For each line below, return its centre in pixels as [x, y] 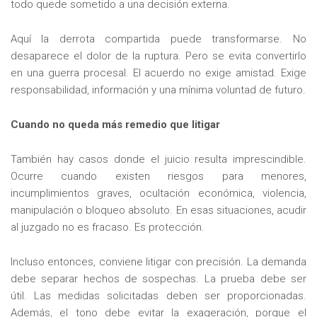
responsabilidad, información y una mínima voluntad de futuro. [158, 90]
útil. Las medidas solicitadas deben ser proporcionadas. [158, 295]
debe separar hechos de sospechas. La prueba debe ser [158, 278]
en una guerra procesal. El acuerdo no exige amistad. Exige [158, 73]
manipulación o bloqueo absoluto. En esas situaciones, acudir [158, 210]
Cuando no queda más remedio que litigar [116, 124]
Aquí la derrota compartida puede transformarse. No [158, 39]
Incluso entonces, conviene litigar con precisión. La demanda [158, 261]
